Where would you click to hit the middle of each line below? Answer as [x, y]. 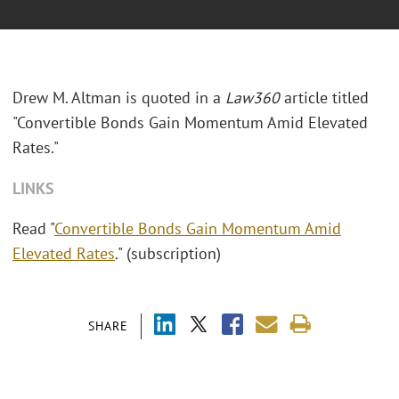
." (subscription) [168, 254]
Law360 [252, 98]
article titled [324, 98]
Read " [33, 229]
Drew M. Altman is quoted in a [119, 98]
